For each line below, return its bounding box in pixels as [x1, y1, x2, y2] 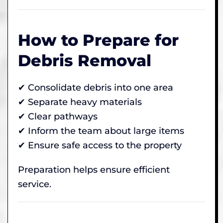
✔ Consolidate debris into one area [18, 82, 173, 93]
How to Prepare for [18, 30, 179, 50]
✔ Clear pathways [18, 111, 98, 122]
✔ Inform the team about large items [18, 125, 184, 136]
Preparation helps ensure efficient [18, 164, 170, 175]
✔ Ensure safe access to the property [18, 139, 182, 151]
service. [18, 178, 51, 190]
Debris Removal [18, 50, 151, 70]
